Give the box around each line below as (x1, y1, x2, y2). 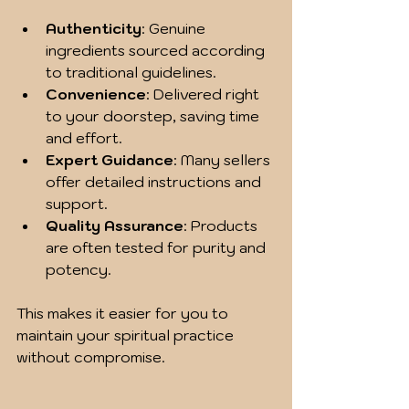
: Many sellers (173, 151, 274, 170)
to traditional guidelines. (46, 63, 216, 82)
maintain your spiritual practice (16, 326, 237, 345)
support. (46, 194, 108, 214)
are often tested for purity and (46, 238, 269, 257)
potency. (46, 260, 111, 279)
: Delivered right (146, 85, 263, 104)
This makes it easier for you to (16, 304, 232, 323)
